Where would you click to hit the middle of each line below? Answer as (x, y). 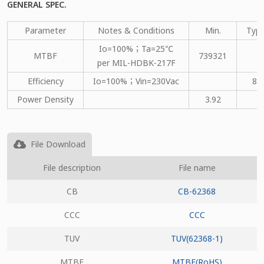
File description (72, 167)
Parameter (45, 30)
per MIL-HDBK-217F (136, 62)
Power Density (45, 99)
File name (197, 167)
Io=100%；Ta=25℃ (136, 48)
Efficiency (45, 81)
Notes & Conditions (136, 30)
